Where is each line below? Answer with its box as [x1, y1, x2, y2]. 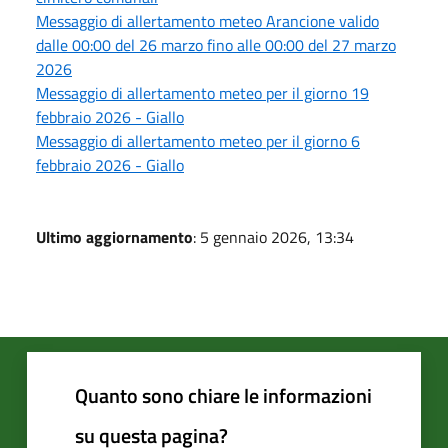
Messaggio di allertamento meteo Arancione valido [36, 8, 379, 33]
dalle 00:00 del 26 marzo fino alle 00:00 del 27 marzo [36, 32, 396, 57]
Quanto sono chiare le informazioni [75, 379, 372, 411]
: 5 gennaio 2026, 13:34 [193, 224, 354, 249]
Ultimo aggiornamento [36, 224, 193, 249]
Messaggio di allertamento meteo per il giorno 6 [36, 128, 360, 153]
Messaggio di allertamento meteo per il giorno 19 [36, 80, 369, 105]
